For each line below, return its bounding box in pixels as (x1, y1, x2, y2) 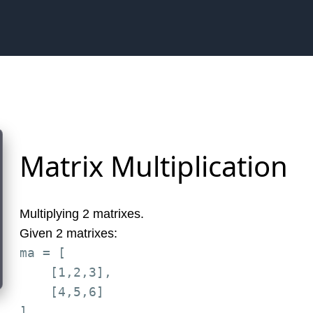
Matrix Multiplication (20, 147, 288, 185)
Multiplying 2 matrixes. (20, 207, 144, 221)
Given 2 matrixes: (20, 226, 117, 240)
